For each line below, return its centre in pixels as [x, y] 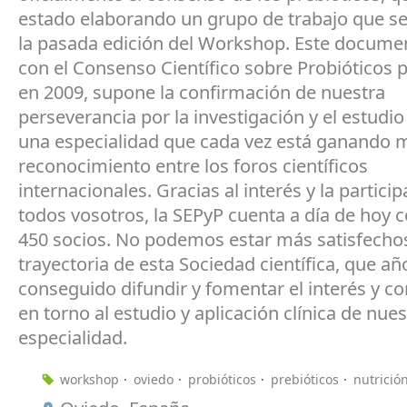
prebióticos [305, 380]
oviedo [154, 380]
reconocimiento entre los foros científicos [193, 166]
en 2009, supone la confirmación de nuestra [202, 93]
